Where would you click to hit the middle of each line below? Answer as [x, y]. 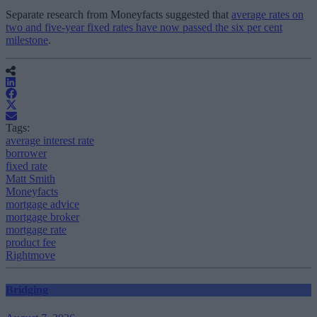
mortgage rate [36, 229]
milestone [27, 40]
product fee [31, 242]
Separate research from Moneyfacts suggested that [119, 14]
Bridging [27, 290]
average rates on [267, 14]
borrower [26, 153]
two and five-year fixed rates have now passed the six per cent [144, 27]
